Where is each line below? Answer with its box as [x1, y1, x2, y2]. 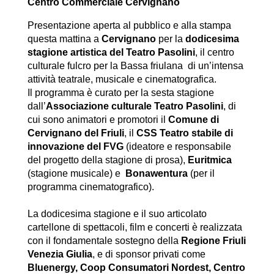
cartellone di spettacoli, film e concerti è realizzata [27, 222, 242, 233]
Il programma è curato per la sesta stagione [27, 87, 214, 98]
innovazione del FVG [27, 141, 126, 152]
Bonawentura [125, 168, 188, 179]
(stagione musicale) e [27, 168, 125, 179]
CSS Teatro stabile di [136, 128, 233, 139]
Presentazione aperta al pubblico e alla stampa [27, 20, 231, 31]
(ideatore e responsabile [125, 141, 231, 152]
